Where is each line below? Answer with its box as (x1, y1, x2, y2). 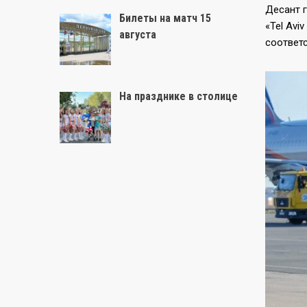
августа (119, 27, 156, 41)
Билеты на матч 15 (119, 11, 211, 25)
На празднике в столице (119, 90, 238, 103)
